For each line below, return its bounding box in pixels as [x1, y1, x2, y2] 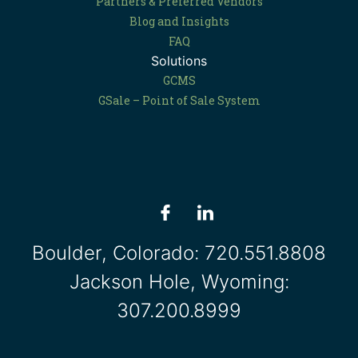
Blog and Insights [129, 14, 229, 29]
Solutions [151, 53, 207, 69]
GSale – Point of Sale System [97, 93, 261, 108]
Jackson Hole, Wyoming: [69, 270, 289, 293]
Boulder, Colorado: [32, 241, 205, 265]
